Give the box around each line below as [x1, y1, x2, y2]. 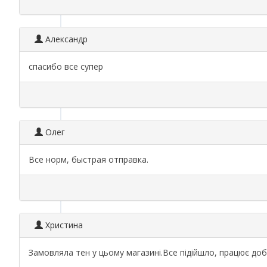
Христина [43, 219, 83, 231]
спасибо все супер [29, 61, 103, 72]
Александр [43, 33, 88, 45]
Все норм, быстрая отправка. [29, 154, 148, 165]
